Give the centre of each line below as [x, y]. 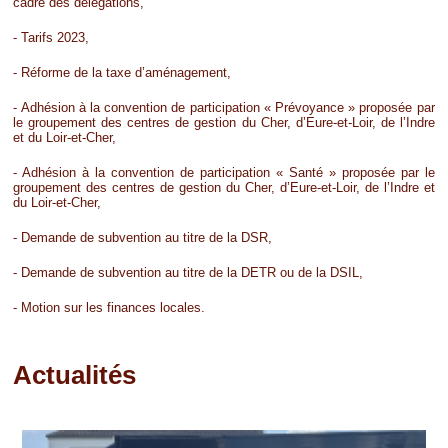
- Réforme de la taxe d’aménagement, [122, 72]
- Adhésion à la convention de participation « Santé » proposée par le [224, 172]
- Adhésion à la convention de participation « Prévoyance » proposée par [224, 107]
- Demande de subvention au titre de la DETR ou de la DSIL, [188, 272]
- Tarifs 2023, [51, 37]
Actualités [75, 374]
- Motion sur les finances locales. [109, 307]
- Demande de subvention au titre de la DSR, [143, 237]
